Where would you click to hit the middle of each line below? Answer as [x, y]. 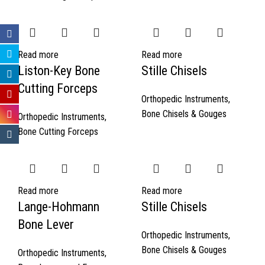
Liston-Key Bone [59, 71]
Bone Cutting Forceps [58, 132]
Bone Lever [46, 225]
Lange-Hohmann [59, 207]
